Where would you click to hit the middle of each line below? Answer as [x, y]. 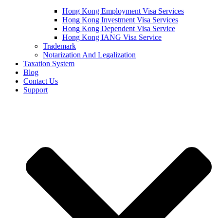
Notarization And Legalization [89, 54]
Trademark [59, 46]
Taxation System [49, 63]
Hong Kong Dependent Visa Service [119, 28]
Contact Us [41, 81]
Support [36, 90]
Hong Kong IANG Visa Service [112, 37]
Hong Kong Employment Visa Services [123, 11]
